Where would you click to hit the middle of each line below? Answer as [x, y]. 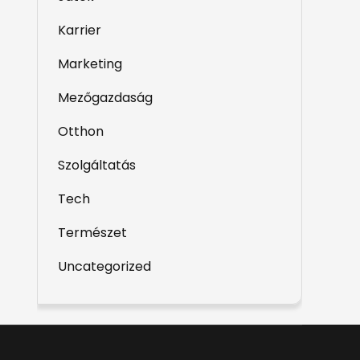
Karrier [80, 30]
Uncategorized [104, 266]
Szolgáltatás [97, 165]
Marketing [90, 64]
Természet [92, 233]
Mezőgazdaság [105, 98]
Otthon [81, 131]
